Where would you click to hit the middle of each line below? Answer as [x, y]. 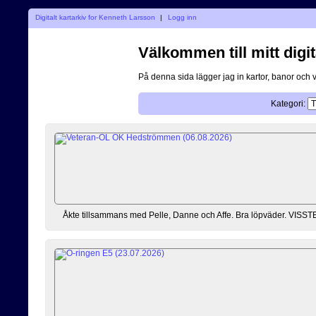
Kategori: [288, 103]
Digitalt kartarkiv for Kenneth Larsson [95, 17]
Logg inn [183, 17]
